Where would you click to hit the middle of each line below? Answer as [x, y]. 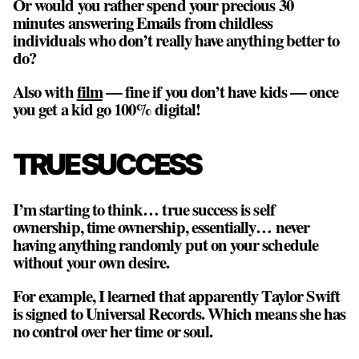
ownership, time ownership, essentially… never [161, 226]
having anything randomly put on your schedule [165, 244]
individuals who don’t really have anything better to [176, 40]
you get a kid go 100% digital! [107, 109]
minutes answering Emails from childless [143, 22]
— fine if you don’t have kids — [206, 92]
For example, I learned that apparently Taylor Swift [177, 296]
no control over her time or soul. [113, 331]
